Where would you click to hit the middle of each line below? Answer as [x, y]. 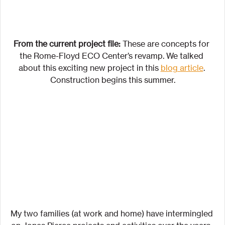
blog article [182, 68]
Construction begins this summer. [113, 80]
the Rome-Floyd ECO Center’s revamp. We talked [113, 56]
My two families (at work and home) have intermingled [113, 214]
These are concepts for [167, 44]
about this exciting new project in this [89, 68]
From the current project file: [68, 44]
